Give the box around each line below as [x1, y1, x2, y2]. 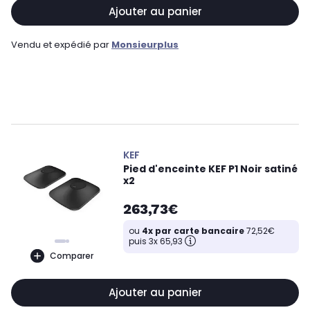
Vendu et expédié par [11, 38, 111, 51]
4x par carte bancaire [142, 225, 244, 237]
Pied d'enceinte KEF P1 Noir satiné [123, 162, 298, 176]
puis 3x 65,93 [129, 235, 183, 247]
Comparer [49, 249, 93, 262]
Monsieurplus [111, 38, 179, 51]
